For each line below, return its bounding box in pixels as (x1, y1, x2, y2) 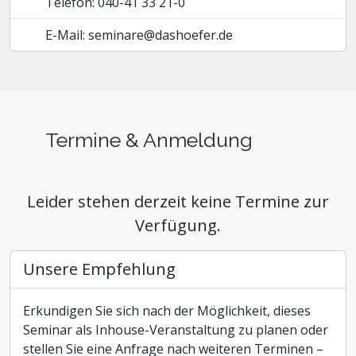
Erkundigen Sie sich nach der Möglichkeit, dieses (23, 302, 311, 319)
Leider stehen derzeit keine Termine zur (27, 191, 329, 212)
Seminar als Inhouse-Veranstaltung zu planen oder (23, 321, 328, 339)
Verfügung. (135, 215, 221, 236)
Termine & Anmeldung (45, 128, 253, 152)
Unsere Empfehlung (23, 258, 176, 280)
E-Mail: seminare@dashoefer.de (45, 26, 233, 44)
